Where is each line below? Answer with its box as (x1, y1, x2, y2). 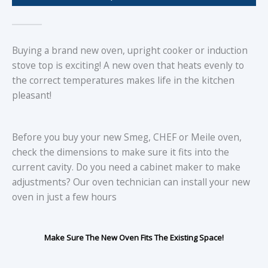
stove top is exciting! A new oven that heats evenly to (12, 58, 244, 72)
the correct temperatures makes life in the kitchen (12, 73, 234, 87)
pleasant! (12, 88, 54, 102)
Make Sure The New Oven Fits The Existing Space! (44, 232, 224, 243)
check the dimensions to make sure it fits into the (12, 145, 229, 159)
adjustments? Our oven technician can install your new (12, 175, 250, 188)
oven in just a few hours (12, 190, 117, 203)
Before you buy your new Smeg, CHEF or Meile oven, (12, 130, 242, 144)
